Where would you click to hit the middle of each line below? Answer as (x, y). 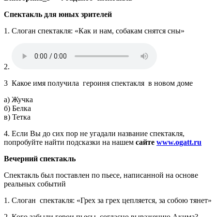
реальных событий (35, 184)
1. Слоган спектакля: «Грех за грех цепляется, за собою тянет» (108, 200)
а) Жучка (18, 99)
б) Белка (17, 108)
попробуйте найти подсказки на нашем (70, 142)
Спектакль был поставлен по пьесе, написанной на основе (101, 175)
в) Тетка (17, 117)
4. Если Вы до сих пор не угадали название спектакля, (94, 133)
